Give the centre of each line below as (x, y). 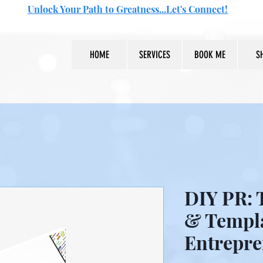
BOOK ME (210, 55)
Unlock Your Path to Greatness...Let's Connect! (128, 9)
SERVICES (155, 55)
